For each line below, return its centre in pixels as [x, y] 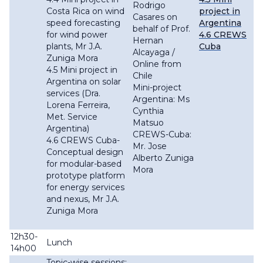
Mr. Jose [150, 146]
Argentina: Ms [161, 100]
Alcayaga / [154, 53]
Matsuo [148, 123]
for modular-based [84, 164]
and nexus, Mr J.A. [83, 199]
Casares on [155, 17]
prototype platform [86, 176]
